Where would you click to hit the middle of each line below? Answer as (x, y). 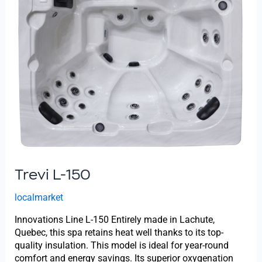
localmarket (39, 197)
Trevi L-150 (52, 175)
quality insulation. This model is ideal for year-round (121, 245)
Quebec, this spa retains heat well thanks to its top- (119, 232)
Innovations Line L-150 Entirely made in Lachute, (114, 219)
